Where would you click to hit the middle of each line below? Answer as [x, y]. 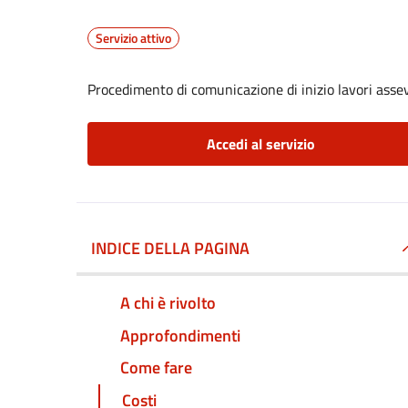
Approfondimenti [180, 335]
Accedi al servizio [260, 144]
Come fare [156, 368]
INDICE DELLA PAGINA [170, 248]
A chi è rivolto [168, 302]
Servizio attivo [133, 38]
